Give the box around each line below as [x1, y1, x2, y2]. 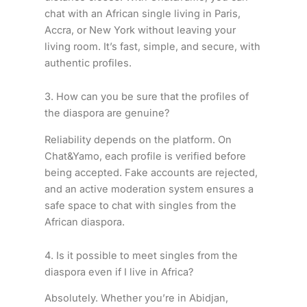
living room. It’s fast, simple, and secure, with [44, 40, 260, 53]
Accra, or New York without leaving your [44, 23, 236, 36]
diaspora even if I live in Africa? [44, 266, 193, 279]
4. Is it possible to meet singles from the [44, 249, 238, 262]
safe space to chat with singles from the [44, 199, 236, 212]
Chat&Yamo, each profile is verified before [44, 149, 246, 162]
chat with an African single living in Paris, [44, 7, 241, 20]
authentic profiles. [44, 56, 132, 69]
